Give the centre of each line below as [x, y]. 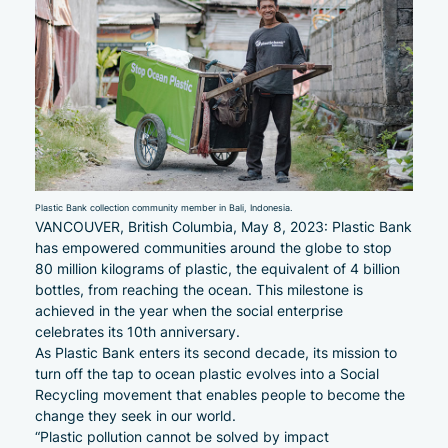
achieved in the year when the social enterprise [189, 310]
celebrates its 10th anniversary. [137, 331]
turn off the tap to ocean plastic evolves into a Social [207, 373]
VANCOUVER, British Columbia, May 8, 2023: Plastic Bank [223, 226]
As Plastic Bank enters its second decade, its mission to [216, 352]
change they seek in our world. [135, 415]
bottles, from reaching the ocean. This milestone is [199, 289]
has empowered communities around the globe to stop [213, 247]
